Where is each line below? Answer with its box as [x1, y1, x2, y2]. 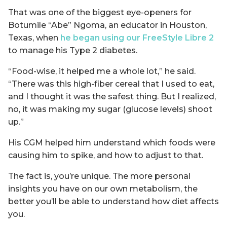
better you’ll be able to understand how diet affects [8, 196, 219, 206]
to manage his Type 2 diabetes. [8, 45, 137, 55]
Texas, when [8, 32, 60, 43]
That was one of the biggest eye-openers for [8, 7, 192, 17]
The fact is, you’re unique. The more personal [8, 171, 191, 181]
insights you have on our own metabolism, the [8, 183, 198, 194]
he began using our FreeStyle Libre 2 [60, 32, 214, 43]
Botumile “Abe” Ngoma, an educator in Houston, [8, 20, 207, 30]
